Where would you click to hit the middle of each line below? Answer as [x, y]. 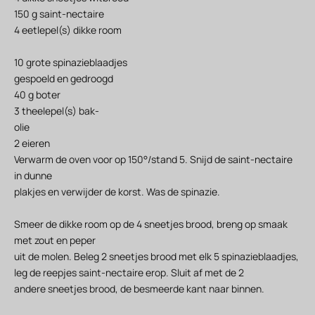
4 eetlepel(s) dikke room [68, 30]
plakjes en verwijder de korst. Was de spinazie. [117, 192]
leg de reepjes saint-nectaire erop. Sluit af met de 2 [129, 273]
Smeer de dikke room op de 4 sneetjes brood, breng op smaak [151, 224]
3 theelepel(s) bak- [57, 111]
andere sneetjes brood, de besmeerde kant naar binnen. [139, 289]
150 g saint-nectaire [59, 14]
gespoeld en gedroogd [64, 79]
